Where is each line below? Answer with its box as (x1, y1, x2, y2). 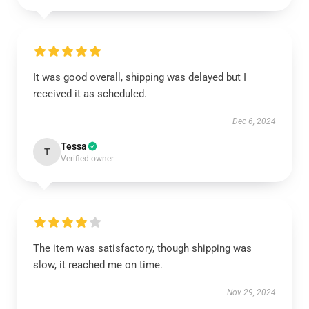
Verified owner (61, 154, 114, 163)
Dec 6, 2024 (232, 117, 276, 126)
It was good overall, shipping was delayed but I (33, 71, 246, 83)
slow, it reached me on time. (33, 259, 163, 271)
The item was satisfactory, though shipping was (33, 242, 252, 255)
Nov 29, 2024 (227, 288, 276, 297)
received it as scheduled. (33, 88, 147, 100)
